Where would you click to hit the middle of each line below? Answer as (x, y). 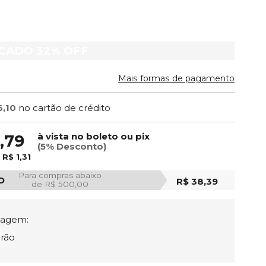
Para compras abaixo (60, 175)
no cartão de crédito (65, 107)
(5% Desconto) (72, 146)
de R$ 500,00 (60, 184)
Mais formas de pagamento (176, 79)
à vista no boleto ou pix (94, 136)
